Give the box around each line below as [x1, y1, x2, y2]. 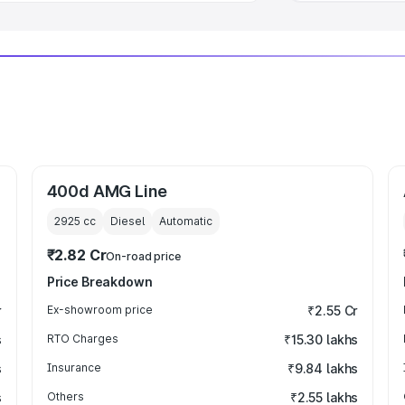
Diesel [109, 214, 145, 228]
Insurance [46, 361, 101, 374]
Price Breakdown [46, 274, 153, 289]
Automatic [158, 214, 212, 228]
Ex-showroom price [46, 303, 153, 316]
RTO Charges [46, 332, 118, 345]
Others [46, 390, 84, 403]
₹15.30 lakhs [283, 332, 359, 347]
